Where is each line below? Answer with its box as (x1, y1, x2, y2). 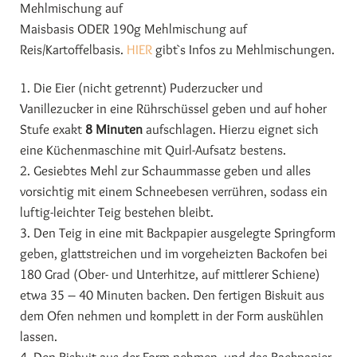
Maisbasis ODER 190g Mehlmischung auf (20, 21, 247, 37)
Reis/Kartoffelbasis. (20, 41, 127, 57)
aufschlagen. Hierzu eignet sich (143, 121, 319, 137)
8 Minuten (85, 121, 143, 137)
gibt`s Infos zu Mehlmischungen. (152, 41, 335, 57)
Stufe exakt (20, 121, 85, 137)
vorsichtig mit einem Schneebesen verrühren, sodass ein (20, 183, 328, 199)
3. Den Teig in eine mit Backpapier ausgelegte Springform (20, 225, 335, 241)
